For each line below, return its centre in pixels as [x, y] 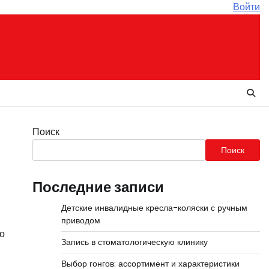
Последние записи [98, 187]
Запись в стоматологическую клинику [134, 242]
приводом [80, 220]
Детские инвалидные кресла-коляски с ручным [154, 208]
